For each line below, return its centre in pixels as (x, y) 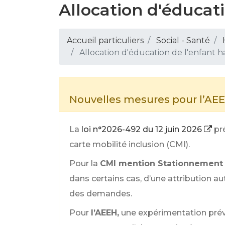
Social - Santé (183, 40)
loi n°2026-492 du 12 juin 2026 (143, 129)
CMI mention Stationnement (161, 163)
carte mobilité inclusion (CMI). (130, 144)
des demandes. (101, 194)
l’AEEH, (105, 213)
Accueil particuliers (105, 40)
